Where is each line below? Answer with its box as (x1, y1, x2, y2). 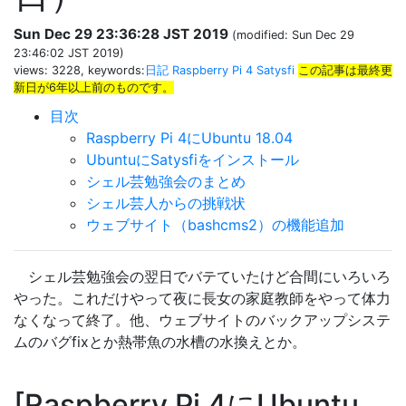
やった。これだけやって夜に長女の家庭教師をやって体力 (14, 288, 391, 307)
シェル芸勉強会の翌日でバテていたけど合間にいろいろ (14, 266, 391, 285)
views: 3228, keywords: (14, 63, 145, 77)
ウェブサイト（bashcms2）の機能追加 (86, 215, 344, 234)
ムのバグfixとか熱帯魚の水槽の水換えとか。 (14, 332, 306, 351)
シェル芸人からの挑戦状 (86, 193, 246, 212)
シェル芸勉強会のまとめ (86, 171, 246, 190)
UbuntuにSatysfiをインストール (86, 150, 299, 169)
